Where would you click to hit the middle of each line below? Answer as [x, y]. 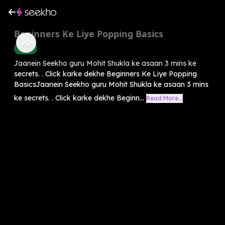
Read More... [164, 98]
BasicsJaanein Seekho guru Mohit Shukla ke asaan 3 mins [111, 84]
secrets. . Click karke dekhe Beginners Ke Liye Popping [105, 74]
